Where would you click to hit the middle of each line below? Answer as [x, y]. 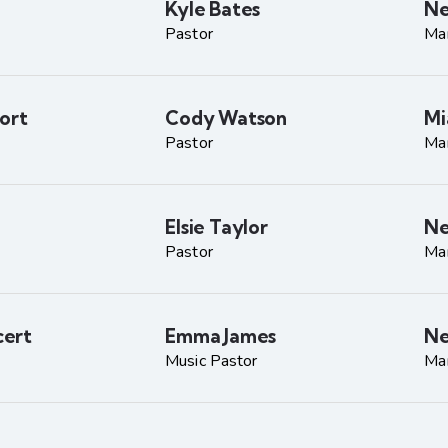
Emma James [221, 336]
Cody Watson [226, 118]
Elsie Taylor [216, 227]
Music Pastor [211, 361]
